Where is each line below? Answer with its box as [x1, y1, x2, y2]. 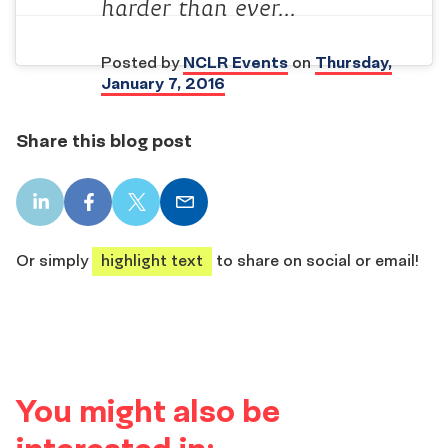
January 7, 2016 [101, 73, 225, 94]
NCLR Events [183, 52, 288, 73]
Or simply [16, 249, 92, 270]
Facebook [86, 200, 162, 221]
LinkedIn [38, 200, 102, 221]
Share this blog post [16, 128, 192, 152]
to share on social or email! [212, 249, 419, 270]
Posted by [101, 52, 183, 73]
